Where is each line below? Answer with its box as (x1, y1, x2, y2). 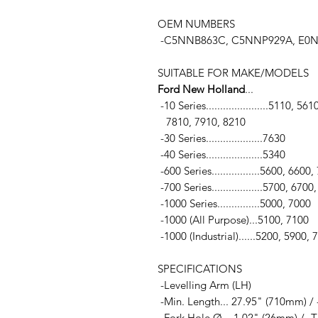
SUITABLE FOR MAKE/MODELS (158, 66, 309, 79)
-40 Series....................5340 (158, 148, 285, 161)
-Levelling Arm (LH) (158, 278, 254, 292)
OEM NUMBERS (158, 17, 235, 31)
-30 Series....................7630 (158, 131, 285, 145)
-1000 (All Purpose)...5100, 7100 (158, 213, 309, 226)
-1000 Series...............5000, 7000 (158, 197, 311, 210)
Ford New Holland (158, 82, 245, 96)
